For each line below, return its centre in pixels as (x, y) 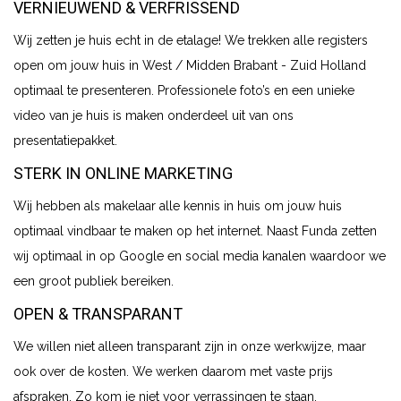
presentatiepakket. (65, 140)
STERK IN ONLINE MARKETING (123, 173)
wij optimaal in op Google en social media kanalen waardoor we (200, 256)
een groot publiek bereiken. (94, 281)
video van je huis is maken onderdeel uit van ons (154, 115)
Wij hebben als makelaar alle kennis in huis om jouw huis (178, 205)
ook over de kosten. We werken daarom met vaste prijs (173, 371)
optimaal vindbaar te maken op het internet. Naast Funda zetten (195, 230)
